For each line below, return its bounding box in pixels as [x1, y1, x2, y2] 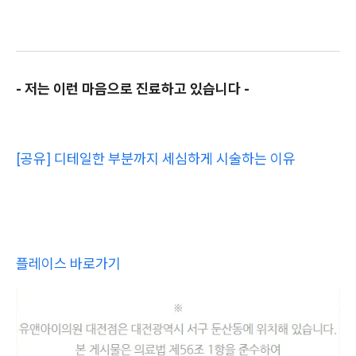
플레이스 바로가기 [16, 254, 121, 273]
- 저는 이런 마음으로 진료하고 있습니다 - [16, 79, 250, 99]
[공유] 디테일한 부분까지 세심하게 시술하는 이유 [16, 149, 296, 168]
